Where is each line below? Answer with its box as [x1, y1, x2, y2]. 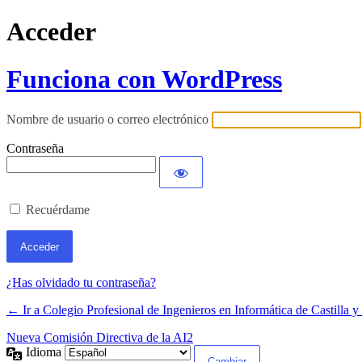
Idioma [26, 345, 65, 360]
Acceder [6, 17, 96, 47]
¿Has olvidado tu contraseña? [6, 276, 156, 290]
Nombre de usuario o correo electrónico [6, 112, 208, 127]
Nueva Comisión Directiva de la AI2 [6, 330, 193, 345]
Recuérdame [26, 203, 90, 217]
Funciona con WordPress [6, 64, 282, 94]
